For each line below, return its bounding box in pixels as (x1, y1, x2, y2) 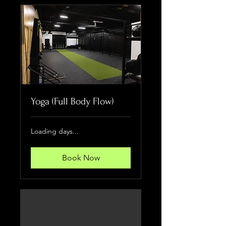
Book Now (62, 152, 100, 162)
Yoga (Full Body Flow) (31, 95, 114, 107)
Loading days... (31, 126, 79, 136)
